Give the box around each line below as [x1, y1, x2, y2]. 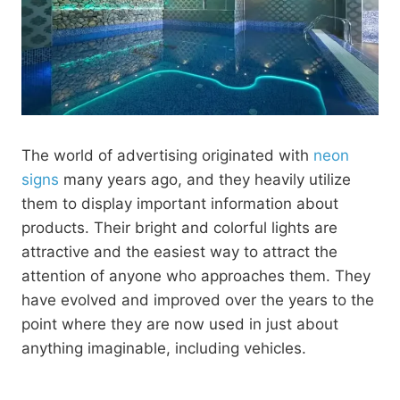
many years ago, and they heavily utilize [59, 171, 351, 188]
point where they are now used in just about [21, 315, 338, 333]
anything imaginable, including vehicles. [21, 339, 306, 357]
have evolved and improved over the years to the [21, 291, 374, 309]
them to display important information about [21, 195, 338, 212]
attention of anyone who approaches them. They [21, 267, 371, 285]
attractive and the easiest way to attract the [21, 243, 337, 261]
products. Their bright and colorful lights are [21, 219, 337, 237]
